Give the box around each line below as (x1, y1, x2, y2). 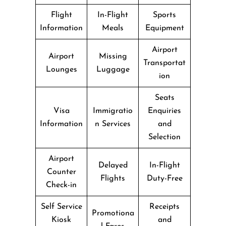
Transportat (143, 59, 186, 67)
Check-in (46, 181, 77, 189)
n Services (95, 120, 131, 128)
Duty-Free (146, 174, 183, 183)
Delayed (98, 161, 128, 169)
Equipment (145, 24, 184, 32)
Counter (46, 167, 76, 176)
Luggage (96, 65, 130, 74)
